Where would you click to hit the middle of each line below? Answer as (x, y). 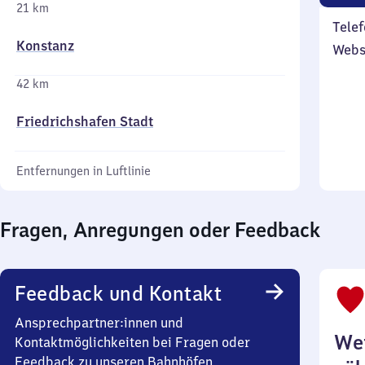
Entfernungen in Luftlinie (84, 171)
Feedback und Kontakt (118, 293)
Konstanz (45, 46)
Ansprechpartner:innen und (99, 323)
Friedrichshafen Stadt (85, 121)
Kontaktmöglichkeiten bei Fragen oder (132, 342)
